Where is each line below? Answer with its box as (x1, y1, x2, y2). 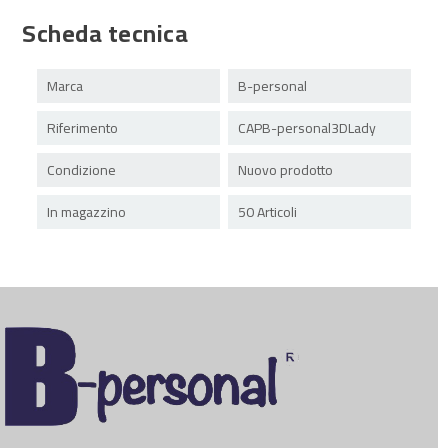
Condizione (47, 156, 117, 183)
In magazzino (47, 198, 127, 225)
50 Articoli (238, 198, 297, 225)
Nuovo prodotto (238, 156, 333, 183)
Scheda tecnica (22, 10, 189, 56)
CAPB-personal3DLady (238, 114, 376, 141)
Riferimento (47, 114, 119, 141)
